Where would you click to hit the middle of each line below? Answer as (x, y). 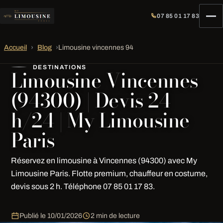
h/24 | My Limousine (100, 120)
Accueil (15, 48)
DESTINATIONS (59, 67)
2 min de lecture (115, 216)
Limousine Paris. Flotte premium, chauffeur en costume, (109, 173)
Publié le (33, 216)
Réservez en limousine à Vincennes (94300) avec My (104, 161)
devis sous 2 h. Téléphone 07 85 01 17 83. (83, 186)
